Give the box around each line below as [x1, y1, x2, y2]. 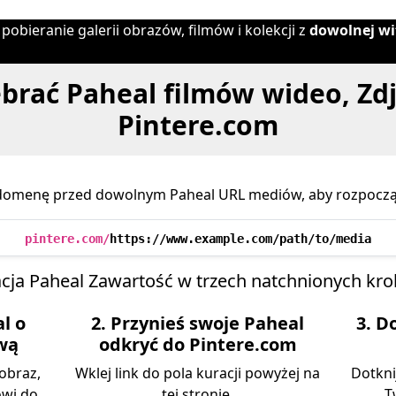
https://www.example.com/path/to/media [110, 232, 371, 246]
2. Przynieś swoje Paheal [91, 311, 305, 335]
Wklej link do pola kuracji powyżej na [75, 363, 321, 383]
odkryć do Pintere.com [98, 332, 297, 356]
